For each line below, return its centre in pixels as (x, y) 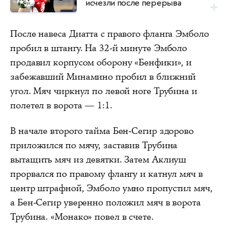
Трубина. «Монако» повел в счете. (82, 217)
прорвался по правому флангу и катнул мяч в (107, 174)
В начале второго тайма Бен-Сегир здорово (102, 131)
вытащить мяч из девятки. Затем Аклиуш (98, 160)
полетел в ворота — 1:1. (61, 106)
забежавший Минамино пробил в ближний (103, 77)
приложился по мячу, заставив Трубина (94, 145)
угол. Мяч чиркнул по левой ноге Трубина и (104, 91)
